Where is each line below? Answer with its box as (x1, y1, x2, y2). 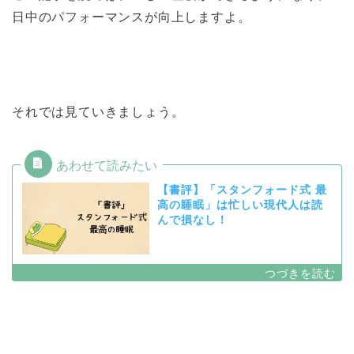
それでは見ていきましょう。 (12, 105, 185, 119)
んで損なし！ (156, 214, 228, 227)
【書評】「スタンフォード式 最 (156, 184, 327, 197)
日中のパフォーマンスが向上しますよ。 (12, 10, 251, 24)
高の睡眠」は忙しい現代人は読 (156, 199, 323, 212)
